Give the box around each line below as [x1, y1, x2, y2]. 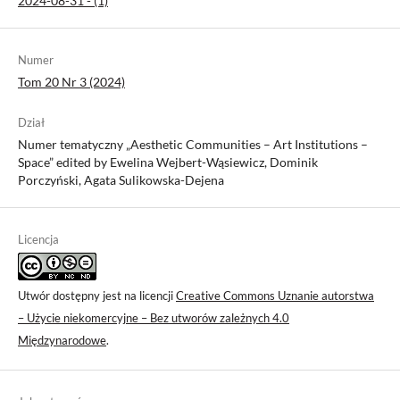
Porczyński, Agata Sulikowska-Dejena [18, 171, 224, 187]
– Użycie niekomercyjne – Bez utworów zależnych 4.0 [18, 310, 289, 325]
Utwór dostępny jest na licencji [18, 287, 176, 303]
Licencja [18, 231, 59, 246]
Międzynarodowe [18, 332, 106, 347]
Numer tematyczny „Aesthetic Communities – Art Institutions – [18, 136, 368, 152]
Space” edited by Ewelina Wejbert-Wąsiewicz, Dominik [18, 154, 318, 170]
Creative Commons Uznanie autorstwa [176, 287, 374, 303]
